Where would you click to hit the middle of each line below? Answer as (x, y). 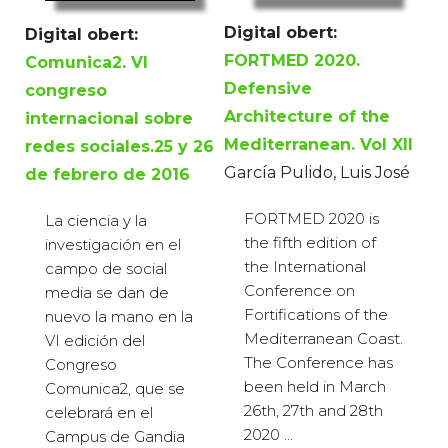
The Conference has (318, 363)
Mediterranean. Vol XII (318, 145)
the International (305, 267)
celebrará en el (99, 413)
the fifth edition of (310, 243)
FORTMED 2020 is (311, 219)
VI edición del (95, 341)
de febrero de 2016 (107, 175)
